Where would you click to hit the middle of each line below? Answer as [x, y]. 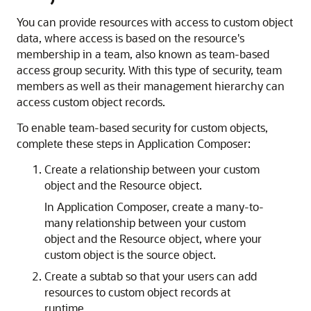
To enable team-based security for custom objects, [142, 127]
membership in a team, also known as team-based [143, 54]
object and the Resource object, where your [153, 238]
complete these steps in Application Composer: [134, 143]
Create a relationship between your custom [152, 169]
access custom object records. [91, 102]
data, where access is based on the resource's [131, 38]
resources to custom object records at [137, 292]
